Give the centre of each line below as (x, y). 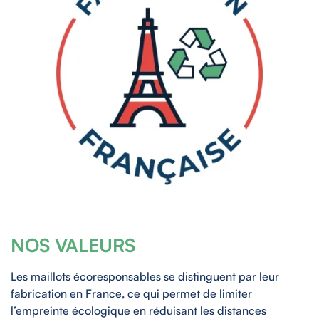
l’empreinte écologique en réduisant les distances (138, 310)
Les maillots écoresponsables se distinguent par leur (145, 276)
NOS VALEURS (73, 245)
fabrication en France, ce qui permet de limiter (131, 293)
